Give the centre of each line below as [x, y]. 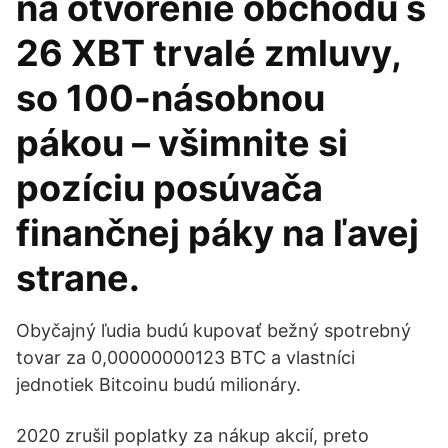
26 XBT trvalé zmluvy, [208, 53]
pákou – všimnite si [182, 143]
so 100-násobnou [170, 98]
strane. [78, 278]
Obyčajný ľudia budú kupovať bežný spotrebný [213, 330]
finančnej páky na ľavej [217, 233]
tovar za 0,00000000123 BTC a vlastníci [185, 357]
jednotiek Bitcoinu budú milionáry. [158, 384]
